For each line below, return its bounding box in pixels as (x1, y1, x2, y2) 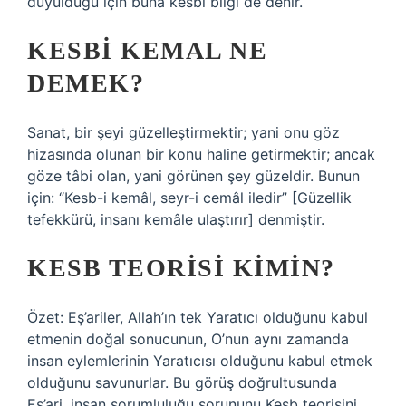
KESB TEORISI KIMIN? (27, 254, 335, 282)
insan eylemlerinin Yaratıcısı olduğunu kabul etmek (27, 352, 372, 370)
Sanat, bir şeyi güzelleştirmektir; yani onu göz (27, 123, 340, 141)
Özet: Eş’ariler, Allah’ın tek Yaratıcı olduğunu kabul (27, 308, 368, 326)
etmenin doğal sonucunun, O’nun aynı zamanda (27, 330, 349, 348)
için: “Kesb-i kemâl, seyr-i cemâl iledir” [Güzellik (27, 188, 352, 207)
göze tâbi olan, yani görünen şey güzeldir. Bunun (27, 167, 360, 185)
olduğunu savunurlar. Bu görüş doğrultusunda (27, 373, 337, 391)
